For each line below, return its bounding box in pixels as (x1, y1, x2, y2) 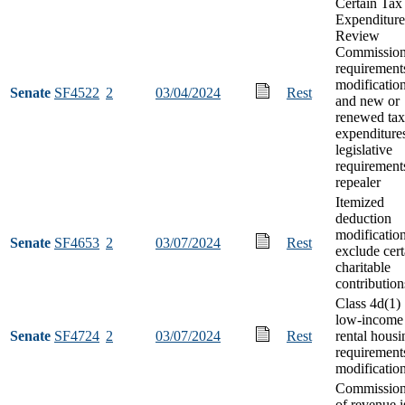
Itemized (335, 193, 384, 210)
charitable (335, 259, 391, 275)
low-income (335, 311, 403, 327)
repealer (335, 174, 381, 190)
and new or (335, 92, 400, 108)
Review (335, 27, 380, 43)
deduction (335, 210, 391, 226)
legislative (335, 141, 392, 157)
